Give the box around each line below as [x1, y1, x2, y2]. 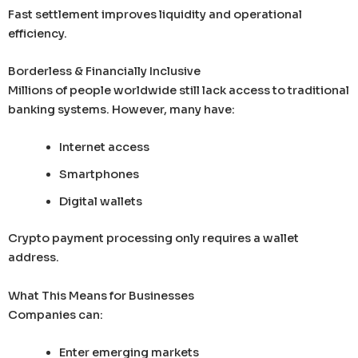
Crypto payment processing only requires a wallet [8, 231, 299, 246]
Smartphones [58, 167, 139, 182]
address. [8, 250, 59, 265]
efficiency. [8, 26, 67, 41]
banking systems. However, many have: [8, 102, 235, 117]
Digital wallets [58, 194, 142, 209]
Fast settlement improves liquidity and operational [8, 6, 302, 22]
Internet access [58, 140, 149, 155]
